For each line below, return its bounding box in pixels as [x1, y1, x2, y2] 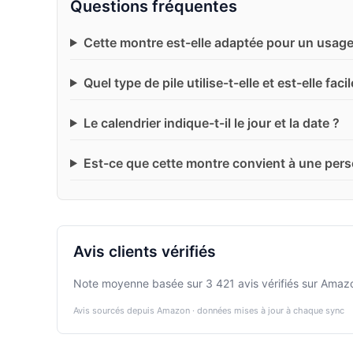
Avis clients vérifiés [73, 242, 216, 262]
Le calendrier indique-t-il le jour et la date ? [83, 114, 340, 131]
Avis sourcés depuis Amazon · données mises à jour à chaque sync [73, 304, 344, 316]
